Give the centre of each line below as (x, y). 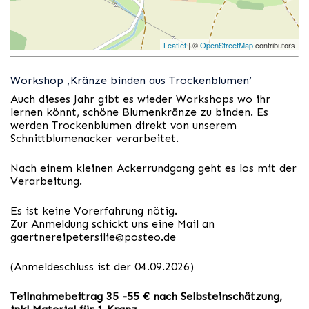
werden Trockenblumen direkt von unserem (123, 126)
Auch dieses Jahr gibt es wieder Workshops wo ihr (140, 99)
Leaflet (175, 45)
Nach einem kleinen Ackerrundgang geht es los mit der (153, 168)
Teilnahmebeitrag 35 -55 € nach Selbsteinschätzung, (146, 297)
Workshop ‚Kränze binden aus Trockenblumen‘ (131, 81)
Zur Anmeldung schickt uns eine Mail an (112, 224)
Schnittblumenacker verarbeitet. (94, 139)
